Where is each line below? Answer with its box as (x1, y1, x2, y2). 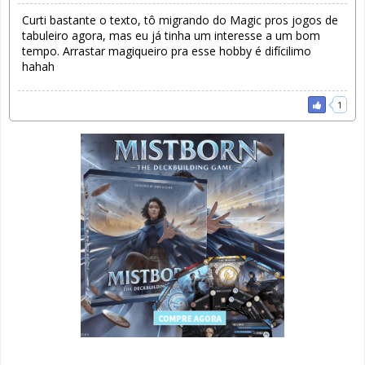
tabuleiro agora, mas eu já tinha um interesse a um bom (22, 28, 320, 44)
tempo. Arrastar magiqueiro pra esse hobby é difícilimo (22, 43, 311, 59)
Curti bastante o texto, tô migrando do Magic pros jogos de (22, 12, 338, 29)
